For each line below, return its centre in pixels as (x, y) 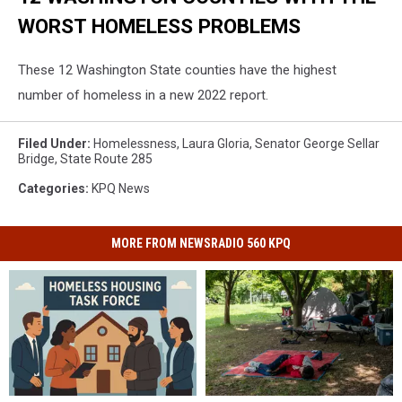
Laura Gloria (216, 144)
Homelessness (135, 144)
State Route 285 (106, 159)
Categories (52, 189)
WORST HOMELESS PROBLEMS (159, 26)
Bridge (36, 159)
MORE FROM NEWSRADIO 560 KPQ (201, 244)
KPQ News (121, 189)
